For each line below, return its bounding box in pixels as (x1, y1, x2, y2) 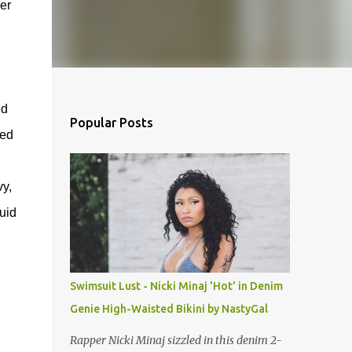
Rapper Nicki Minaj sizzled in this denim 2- (69, 333, 282, 347)
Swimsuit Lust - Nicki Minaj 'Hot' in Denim (69, 280, 283, 292)
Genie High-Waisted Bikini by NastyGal (69, 302, 268, 315)
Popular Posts (69, 115, 153, 130)
